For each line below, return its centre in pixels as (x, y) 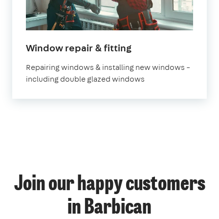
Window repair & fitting (79, 47)
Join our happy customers (109, 185)
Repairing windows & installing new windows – (108, 67)
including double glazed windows (85, 79)
